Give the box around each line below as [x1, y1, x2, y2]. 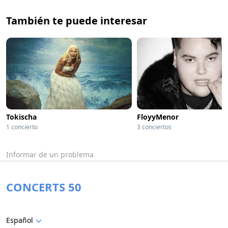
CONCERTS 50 [6, 179, 81, 194]
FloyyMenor [137, 112, 179, 122]
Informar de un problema [6, 150, 94, 159]
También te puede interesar [6, 14, 147, 27]
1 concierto [6, 123, 38, 131]
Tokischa [6, 112, 37, 122]
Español [6, 215, 33, 225]
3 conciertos [137, 123, 172, 131]
